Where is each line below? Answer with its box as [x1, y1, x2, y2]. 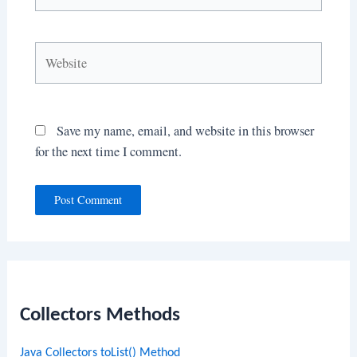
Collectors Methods [20, 304, 181, 325]
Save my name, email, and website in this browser [56, 121, 314, 139]
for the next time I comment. [34, 142, 182, 160]
